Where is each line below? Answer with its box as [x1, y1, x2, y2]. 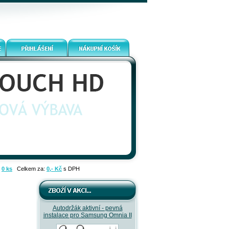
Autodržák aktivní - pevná [52, 204, 123, 212]
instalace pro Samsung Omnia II [43, 212, 132, 219]
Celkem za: [12, 166, 47, 172]
